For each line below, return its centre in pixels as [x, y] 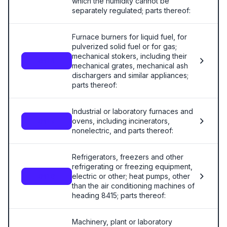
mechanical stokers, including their [129, 56]
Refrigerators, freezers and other [128, 157]
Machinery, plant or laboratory [122, 222]
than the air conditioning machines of [133, 186]
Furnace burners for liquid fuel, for [129, 37]
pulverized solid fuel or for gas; [124, 46]
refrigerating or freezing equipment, [132, 166]
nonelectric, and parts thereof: [123, 130]
